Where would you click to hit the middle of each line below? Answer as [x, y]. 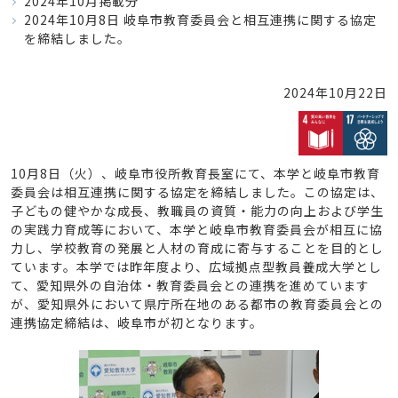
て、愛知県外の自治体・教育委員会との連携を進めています [190, 285]
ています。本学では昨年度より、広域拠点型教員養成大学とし [196, 267]
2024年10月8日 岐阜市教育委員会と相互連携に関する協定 [200, 20]
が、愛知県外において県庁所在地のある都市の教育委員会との [197, 304]
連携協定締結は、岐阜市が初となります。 [137, 322]
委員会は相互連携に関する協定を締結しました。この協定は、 [197, 192]
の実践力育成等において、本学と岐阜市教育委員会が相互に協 [197, 229]
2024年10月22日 [335, 92]
